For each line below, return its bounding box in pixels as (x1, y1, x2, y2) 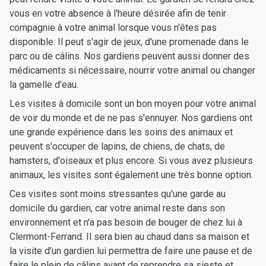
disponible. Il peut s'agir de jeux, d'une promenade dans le (9, 36, 249, 47)
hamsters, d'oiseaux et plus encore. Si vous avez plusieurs (9, 155, 253, 166)
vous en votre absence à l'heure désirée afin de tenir (9, 8, 226, 19)
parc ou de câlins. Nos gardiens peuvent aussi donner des (9, 50, 249, 62)
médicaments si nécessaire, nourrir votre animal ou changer (9, 65, 255, 76)
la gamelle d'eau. (9, 79, 78, 90)
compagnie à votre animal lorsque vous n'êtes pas (9, 22, 217, 33)
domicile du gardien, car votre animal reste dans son (9, 202, 225, 214)
